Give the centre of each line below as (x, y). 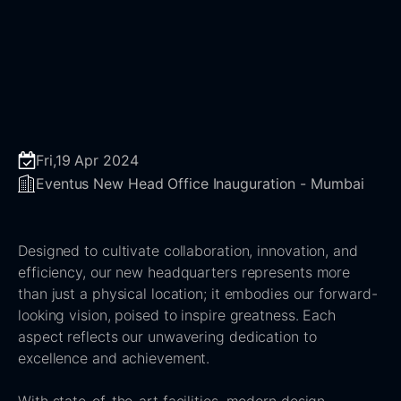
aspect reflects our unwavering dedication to (167, 337)
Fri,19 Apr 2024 (87, 160)
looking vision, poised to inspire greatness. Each (177, 315)
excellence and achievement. (114, 358)
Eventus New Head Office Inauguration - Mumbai (200, 183)
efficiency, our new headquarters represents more (184, 272)
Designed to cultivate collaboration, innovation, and (188, 251)
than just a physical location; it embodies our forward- (198, 294)
